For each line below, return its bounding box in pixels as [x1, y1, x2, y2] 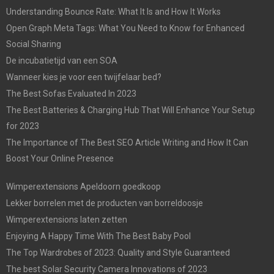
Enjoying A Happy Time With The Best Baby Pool [6, 231, 191, 241]
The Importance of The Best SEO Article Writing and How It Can [6, 137, 248, 147]
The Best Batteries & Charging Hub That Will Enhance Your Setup [6, 105, 255, 115]
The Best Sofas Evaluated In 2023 [6, 88, 136, 98]
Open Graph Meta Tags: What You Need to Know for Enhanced [6, 23, 245, 33]
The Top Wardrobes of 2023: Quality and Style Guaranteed [6, 247, 230, 257]
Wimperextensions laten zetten [6, 214, 127, 224]
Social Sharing [6, 39, 61, 49]
